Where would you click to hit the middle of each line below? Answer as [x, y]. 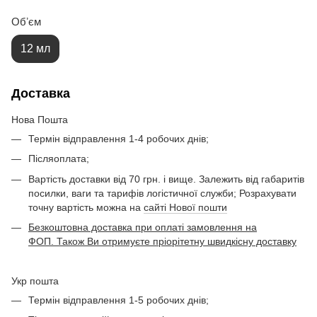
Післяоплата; [59, 159]
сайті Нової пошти [185, 207]
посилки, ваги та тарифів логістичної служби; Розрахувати [162, 193]
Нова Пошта [40, 120]
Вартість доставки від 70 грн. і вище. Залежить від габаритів [166, 179]
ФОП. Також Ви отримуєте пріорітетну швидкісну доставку [162, 242]
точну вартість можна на [86, 207]
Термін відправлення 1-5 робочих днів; [119, 300]
